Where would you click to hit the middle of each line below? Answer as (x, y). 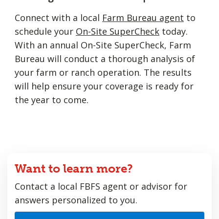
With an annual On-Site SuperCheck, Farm (103, 45)
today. (174, 31)
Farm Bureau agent (143, 17)
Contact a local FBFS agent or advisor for (101, 186)
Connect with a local (58, 17)
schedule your (45, 31)
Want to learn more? (74, 168)
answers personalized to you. (76, 200)
